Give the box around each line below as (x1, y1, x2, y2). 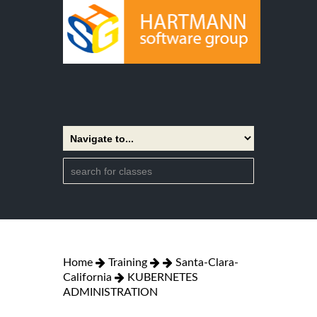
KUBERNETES (127, 271, 198, 283)
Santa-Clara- (175, 256, 238, 268)
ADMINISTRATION (63, 286, 158, 298)
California (63, 271, 112, 283)
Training (108, 256, 147, 268)
